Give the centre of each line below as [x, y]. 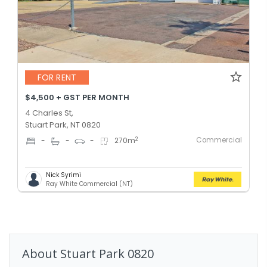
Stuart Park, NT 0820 [63, 125]
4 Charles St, [49, 113]
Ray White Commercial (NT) [89, 184]
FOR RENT [57, 78]
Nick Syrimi [63, 175]
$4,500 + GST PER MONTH [77, 97]
